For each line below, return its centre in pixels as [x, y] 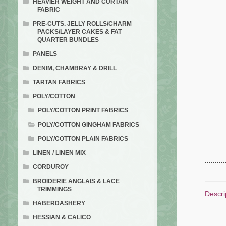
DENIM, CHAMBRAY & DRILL [74, 68]
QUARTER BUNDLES [68, 40]
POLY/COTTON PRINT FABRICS [83, 111]
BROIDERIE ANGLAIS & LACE [76, 181]
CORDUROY [50, 167]
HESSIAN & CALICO [62, 218]
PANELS [45, 54]
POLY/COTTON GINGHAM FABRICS [89, 125]
